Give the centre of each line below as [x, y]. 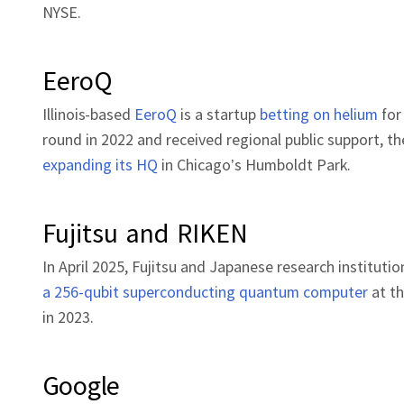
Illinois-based [88, 114]
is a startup [218, 114]
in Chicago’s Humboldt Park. [254, 164]
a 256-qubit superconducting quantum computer [205, 291]
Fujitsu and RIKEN [145, 232]
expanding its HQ [100, 164]
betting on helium [319, 114]
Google [81, 385]
